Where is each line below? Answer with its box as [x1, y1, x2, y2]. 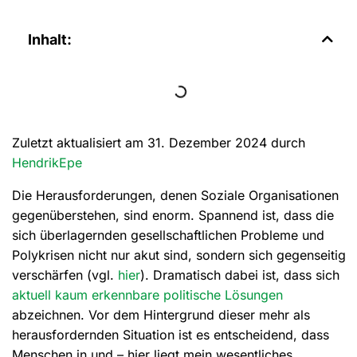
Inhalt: [28, 30, 72, 48]
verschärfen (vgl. [12, 266, 118, 283]
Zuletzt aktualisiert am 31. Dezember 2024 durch [12, 134, 305, 151]
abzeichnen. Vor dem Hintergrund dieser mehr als [12, 306, 310, 323]
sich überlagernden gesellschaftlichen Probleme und [12, 226, 324, 243]
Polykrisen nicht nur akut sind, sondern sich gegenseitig [12, 246, 346, 263]
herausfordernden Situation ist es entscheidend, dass [12, 326, 329, 343]
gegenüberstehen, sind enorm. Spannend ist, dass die [12, 206, 334, 223]
